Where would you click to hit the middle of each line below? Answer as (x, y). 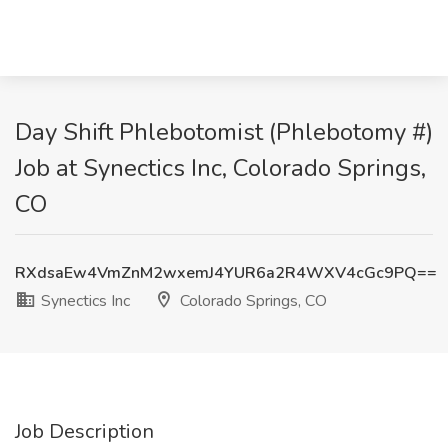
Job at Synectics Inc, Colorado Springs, (220, 168)
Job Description (84, 431)
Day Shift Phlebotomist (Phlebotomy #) (224, 132)
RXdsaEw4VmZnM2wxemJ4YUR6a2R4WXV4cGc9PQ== (226, 273)
